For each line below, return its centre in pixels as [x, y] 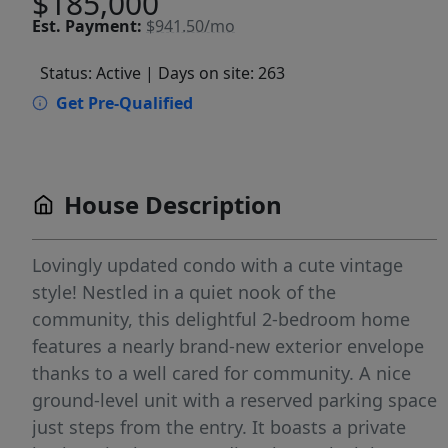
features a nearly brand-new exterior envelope [228, 346]
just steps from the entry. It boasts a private [219, 427]
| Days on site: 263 [215, 73]
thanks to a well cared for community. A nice [221, 373]
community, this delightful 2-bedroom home [221, 319]
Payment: [103, 26]
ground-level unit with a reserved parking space [234, 400]
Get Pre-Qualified [124, 103]
